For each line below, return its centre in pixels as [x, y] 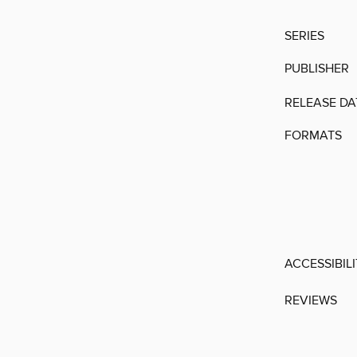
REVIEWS [311, 300]
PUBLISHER [317, 68]
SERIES [304, 35]
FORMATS [313, 135]
